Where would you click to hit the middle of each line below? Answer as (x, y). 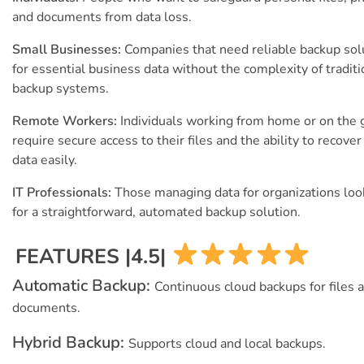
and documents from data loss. (102, 17)
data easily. (45, 160)
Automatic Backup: (83, 286)
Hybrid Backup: (70, 343)
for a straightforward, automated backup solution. (156, 212)
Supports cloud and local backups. (227, 344)
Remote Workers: (66, 121)
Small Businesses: (68, 50)
